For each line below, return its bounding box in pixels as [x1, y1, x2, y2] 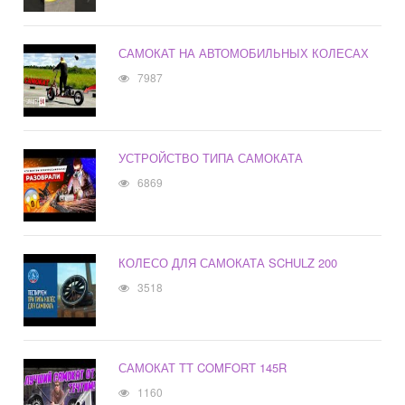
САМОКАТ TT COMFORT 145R [118, 359, 287, 377]
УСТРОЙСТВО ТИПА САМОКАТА [118, 149, 304, 167]
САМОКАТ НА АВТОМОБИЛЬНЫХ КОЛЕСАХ [118, 44, 370, 62]
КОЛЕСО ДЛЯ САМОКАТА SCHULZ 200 [118, 254, 338, 272]
